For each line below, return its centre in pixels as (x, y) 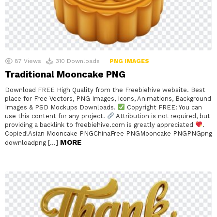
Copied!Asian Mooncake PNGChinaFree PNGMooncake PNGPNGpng (108, 133)
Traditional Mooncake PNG (65, 74)
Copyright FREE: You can (163, 107)
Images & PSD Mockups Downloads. (61, 107)
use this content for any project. (56, 116)
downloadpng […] (32, 143)
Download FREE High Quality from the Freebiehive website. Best (105, 90)
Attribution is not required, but (162, 116)
